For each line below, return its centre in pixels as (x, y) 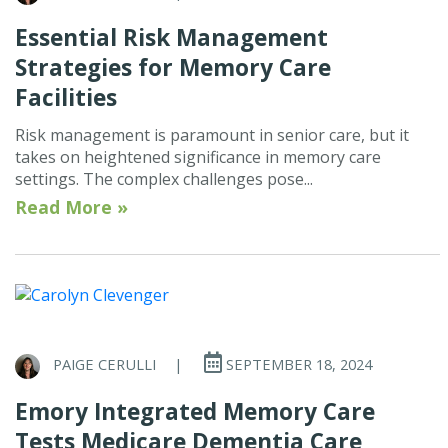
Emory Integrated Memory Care (195, 411)
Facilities (66, 98)
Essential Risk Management (171, 38)
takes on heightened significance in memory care (198, 157)
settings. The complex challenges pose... (164, 179)
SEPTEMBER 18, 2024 (297, 364)
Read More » (71, 207)
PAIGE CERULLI (104, 364)
